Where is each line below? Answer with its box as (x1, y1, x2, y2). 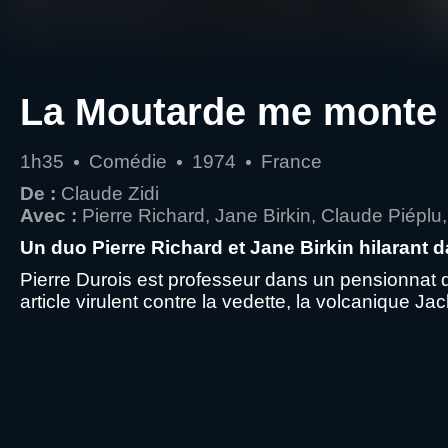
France (261, 151, 322, 172)
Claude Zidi (61, 183, 159, 204)
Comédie (89, 151, 167, 172)
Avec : (20, 205, 77, 226)
